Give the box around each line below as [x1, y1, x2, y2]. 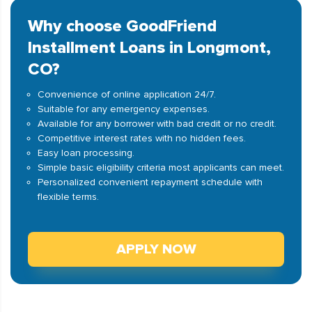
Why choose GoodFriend [28, 16, 217, 36]
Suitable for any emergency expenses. [38, 103, 210, 115]
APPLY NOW [116, 241, 196, 258]
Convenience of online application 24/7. [38, 88, 216, 100]
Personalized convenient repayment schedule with [38, 176, 263, 188]
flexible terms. [38, 191, 99, 203]
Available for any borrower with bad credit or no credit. [38, 118, 276, 130]
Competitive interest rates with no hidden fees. [38, 132, 246, 144]
